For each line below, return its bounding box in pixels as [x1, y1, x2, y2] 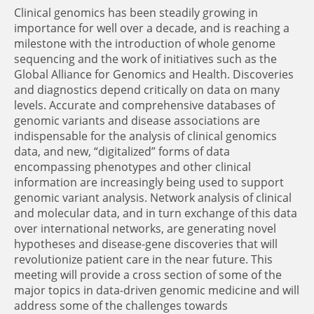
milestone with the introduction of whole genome [14, 36, 275, 51]
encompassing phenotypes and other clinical [14, 159, 251, 175]
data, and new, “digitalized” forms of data [14, 144, 230, 159]
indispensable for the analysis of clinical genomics [14, 128, 277, 144]
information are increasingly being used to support [14, 175, 284, 190]
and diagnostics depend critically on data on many [14, 82, 280, 97]
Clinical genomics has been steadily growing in [14, 5, 258, 20]
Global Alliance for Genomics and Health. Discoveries [14, 67, 294, 82]
